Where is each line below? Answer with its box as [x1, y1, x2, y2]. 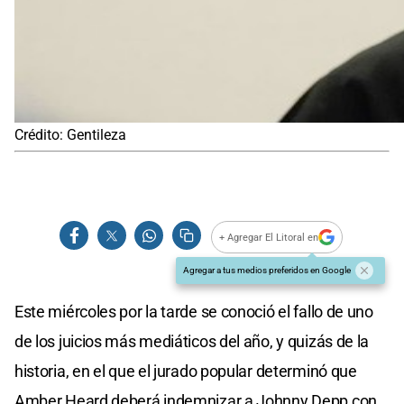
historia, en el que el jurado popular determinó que [14, 362, 357, 381]
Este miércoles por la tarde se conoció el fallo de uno [14, 302, 373, 322]
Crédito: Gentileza [14, 126, 126, 144]
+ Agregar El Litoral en [219, 231, 319, 243]
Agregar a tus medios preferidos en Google [183, 265, 351, 276]
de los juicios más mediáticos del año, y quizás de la [14, 332, 370, 352]
